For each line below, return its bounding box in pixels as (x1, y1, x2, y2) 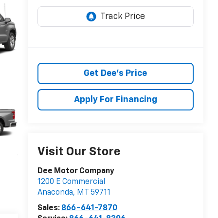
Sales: (37, 204, 61, 213)
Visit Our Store (37, 146, 121, 158)
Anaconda (37, 189, 73, 197)
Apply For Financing (73, 95, 157, 105)
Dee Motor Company (37, 167, 114, 176)
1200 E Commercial (37, 178, 105, 186)
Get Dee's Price (84, 69, 147, 78)
